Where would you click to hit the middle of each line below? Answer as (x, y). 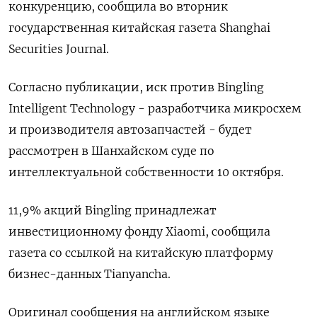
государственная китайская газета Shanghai (139, 28)
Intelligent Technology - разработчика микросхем (155, 108)
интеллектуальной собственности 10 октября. (146, 172)
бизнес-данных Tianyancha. (90, 274)
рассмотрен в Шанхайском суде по (111, 151)
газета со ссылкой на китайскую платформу (141, 253)
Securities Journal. (59, 49)
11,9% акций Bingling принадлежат (113, 210)
